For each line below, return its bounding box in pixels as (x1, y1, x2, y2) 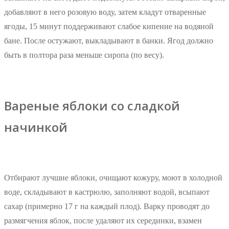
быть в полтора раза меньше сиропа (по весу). (4, 51, 164, 60)
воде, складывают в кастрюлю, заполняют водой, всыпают (4, 188, 210, 197)
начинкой (4, 119, 67, 136)
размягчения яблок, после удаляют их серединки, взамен (4, 216, 202, 225)
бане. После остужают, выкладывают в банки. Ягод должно (4, 36, 213, 45)
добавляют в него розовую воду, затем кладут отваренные (4, 8, 206, 17)
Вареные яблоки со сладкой (4, 97, 180, 114)
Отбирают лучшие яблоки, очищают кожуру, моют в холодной (4, 173, 222, 182)
